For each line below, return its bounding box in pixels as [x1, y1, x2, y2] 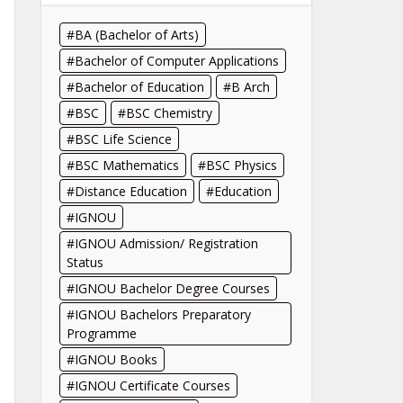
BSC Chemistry [126, 104, 212, 121]
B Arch [231, 78, 270, 95]
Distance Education [75, 183, 187, 200]
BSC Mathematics [75, 157, 179, 174]
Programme [67, 325, 137, 342]
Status [67, 254, 103, 271]
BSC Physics [206, 157, 277, 174]
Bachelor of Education [75, 78, 204, 95]
